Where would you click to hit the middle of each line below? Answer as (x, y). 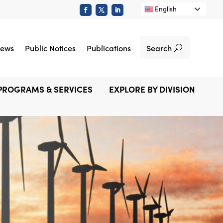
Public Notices (51, 48)
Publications (109, 48)
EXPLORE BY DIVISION (152, 89)
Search (159, 48)
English (165, 9)
